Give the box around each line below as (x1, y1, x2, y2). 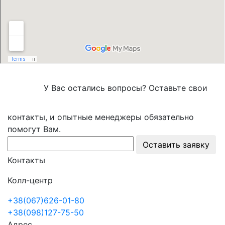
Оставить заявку (143, 139, 209, 150)
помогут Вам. (8, 124, 61, 134)
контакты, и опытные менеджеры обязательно (8, 111, 194, 122)
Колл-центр (8, 175, 53, 185)
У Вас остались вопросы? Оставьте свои (44, 83, 207, 93)
